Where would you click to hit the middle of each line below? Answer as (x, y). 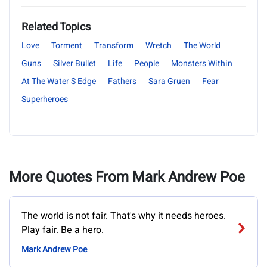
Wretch (159, 46)
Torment (67, 46)
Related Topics (56, 27)
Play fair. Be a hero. (63, 230)
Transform (114, 46)
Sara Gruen (169, 81)
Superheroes (45, 99)
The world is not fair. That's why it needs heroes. (124, 216)
